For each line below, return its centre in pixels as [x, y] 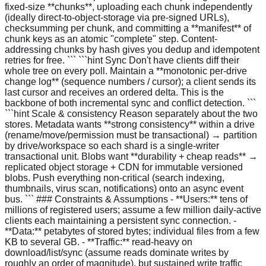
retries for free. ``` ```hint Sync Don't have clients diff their [122, 60]
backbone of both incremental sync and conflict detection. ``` [130, 103]
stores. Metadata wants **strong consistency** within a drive [130, 124]
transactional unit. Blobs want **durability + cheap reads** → [131, 156]
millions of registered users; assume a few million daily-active [133, 210]
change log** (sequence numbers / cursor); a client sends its [130, 81]
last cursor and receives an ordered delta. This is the [114, 92]
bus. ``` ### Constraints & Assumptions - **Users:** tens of [126, 199]
